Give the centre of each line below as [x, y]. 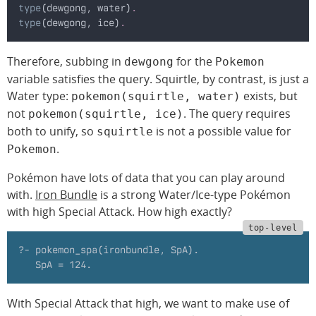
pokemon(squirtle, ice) [106, 114]
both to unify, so [52, 131]
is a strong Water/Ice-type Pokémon [194, 194]
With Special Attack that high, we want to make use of [148, 303]
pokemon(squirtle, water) [156, 96]
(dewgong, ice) [80, 22]
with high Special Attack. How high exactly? [120, 211]
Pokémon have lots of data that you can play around [146, 177]
